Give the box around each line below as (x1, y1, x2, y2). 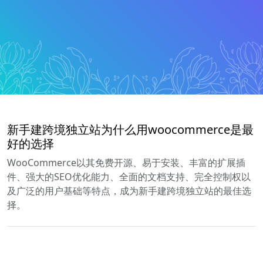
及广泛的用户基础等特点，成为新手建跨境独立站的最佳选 (7, 184, 251, 198)
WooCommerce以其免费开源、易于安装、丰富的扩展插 (7, 156, 245, 170)
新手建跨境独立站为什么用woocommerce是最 (7, 122, 254, 138)
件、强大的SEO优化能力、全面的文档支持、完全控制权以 (7, 170, 251, 184)
